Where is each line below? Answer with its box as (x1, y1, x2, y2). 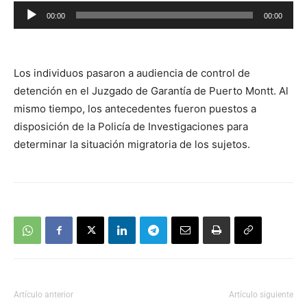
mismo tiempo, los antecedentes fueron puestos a (14, 102, 256, 115)
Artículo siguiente (229, 290, 293, 299)
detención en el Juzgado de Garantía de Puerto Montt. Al (14, 84, 288, 97)
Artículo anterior (14, 290, 73, 299)
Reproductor (13, 3, 74, 16)
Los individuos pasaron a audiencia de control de (14, 66, 250, 79)
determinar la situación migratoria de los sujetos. (14, 138, 250, 151)
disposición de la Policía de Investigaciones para (14, 120, 248, 133)
